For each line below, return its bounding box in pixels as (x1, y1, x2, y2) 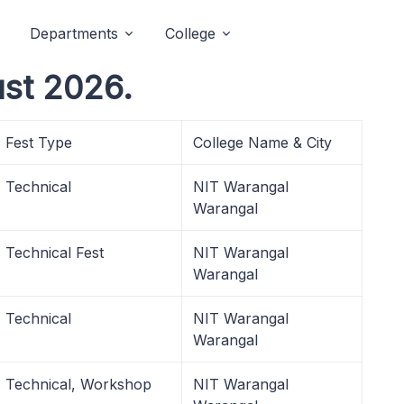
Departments (30, 24, 118, 42)
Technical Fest (5, 243, 104, 262)
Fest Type (5, 133, 72, 151)
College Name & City (193, 133, 332, 151)
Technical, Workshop (5, 375, 151, 393)
